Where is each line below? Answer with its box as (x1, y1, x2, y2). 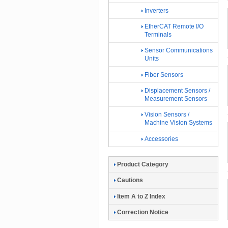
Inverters (145, 7, 168, 14)
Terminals (145, 31, 172, 38)
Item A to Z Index (117, 192, 165, 200)
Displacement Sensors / (145, 87, 210, 95)
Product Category (117, 161, 168, 168)
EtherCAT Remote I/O (145, 22, 204, 30)
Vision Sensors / (145, 111, 189, 119)
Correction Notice (117, 209, 168, 216)
